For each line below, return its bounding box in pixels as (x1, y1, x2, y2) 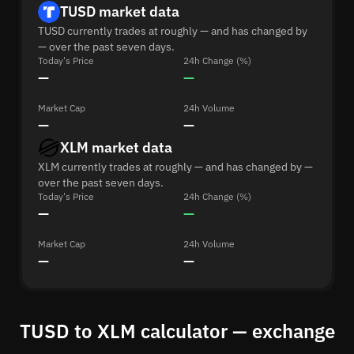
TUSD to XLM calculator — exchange (19, 318, 335, 344)
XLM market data (60, 138, 172, 156)
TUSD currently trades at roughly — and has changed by (38, 24, 307, 38)
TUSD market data (60, 2, 179, 21)
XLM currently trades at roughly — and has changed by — (38, 160, 313, 174)
